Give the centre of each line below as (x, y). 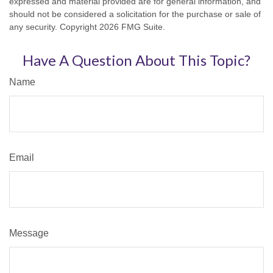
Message (29, 233)
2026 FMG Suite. (132, 27)
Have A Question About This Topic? (136, 60)
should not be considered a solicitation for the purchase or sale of (135, 14)
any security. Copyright (54, 27)
